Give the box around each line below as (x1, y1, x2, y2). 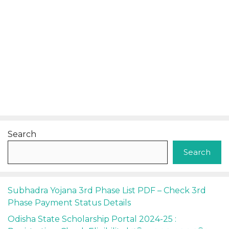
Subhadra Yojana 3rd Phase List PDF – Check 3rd (8, 186, 206, 196)
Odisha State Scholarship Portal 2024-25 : (8, 214, 176, 224)
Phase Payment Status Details (8, 198, 131, 208)
